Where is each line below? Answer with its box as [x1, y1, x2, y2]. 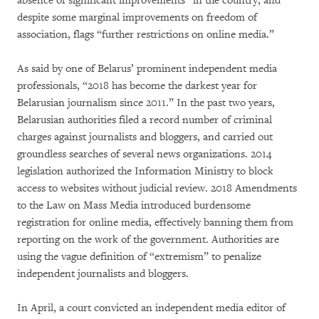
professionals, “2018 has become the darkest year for [17, 79, 257, 93]
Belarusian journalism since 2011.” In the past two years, [17, 96, 275, 110]
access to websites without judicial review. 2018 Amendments [17, 182, 297, 195]
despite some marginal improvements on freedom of [17, 11, 257, 24]
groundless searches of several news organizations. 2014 [17, 147, 271, 161]
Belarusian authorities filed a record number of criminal [17, 113, 272, 127]
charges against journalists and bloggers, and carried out [17, 130, 273, 144]
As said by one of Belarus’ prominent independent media [17, 62, 277, 75]
